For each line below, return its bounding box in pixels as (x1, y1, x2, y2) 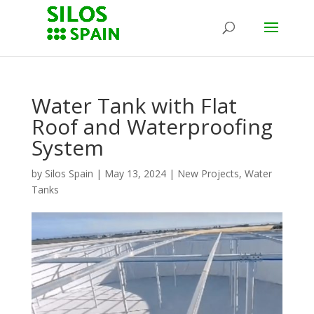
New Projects (177, 167, 239, 180)
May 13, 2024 (104, 167, 166, 180)
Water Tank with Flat (31, 91, 237, 120)
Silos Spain (44, 167, 93, 180)
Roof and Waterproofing (31, 112, 273, 141)
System (31, 133, 104, 162)
